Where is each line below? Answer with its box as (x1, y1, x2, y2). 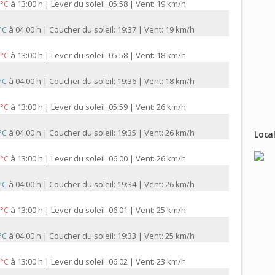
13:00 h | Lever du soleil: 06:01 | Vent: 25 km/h (17, 204, 186, 216)
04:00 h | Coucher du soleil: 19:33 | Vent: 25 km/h (15, 230, 195, 242)
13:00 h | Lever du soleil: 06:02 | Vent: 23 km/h (17, 256, 186, 268)
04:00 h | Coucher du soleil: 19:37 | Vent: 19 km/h (15, 24, 195, 36)
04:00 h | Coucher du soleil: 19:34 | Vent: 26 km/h (15, 179, 195, 190)
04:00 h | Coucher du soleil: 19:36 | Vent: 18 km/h (15, 76, 195, 87)
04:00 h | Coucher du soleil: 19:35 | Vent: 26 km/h (15, 127, 195, 139)
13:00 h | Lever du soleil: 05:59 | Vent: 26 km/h (17, 101, 186, 113)
